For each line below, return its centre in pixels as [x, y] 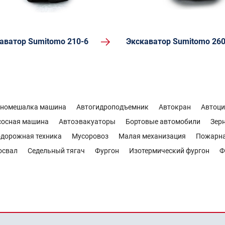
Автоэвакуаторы [87, 122]
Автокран [175, 107]
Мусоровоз [90, 136]
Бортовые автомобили [163, 122]
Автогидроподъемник [113, 107]
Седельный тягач [56, 151]
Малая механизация [152, 136]
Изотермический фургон [169, 151]
